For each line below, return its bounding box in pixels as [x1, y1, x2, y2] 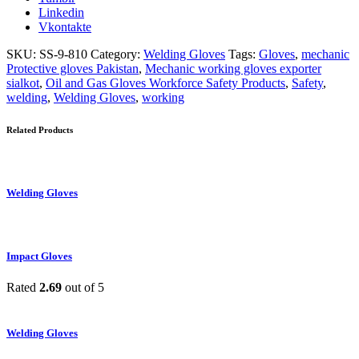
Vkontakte [38, 20, 91, 34]
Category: [91, 47, 143, 62]
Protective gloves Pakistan [6, 62, 139, 76]
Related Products [6, 125, 73, 135]
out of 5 [62, 280, 104, 294]
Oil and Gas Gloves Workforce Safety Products [46, 76, 285, 91]
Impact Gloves [6, 249, 72, 262]
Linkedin [38, 6, 84, 20]
